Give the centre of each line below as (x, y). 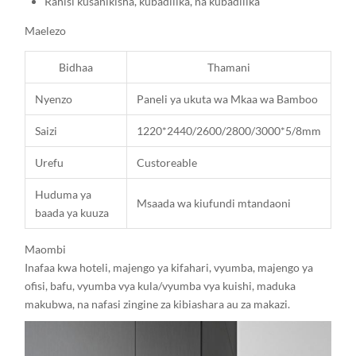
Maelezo (45, 31)
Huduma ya (63, 194)
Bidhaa (76, 67)
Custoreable (167, 163)
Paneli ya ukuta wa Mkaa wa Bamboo (227, 99)
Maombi (45, 249)
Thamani (229, 67)
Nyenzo (54, 99)
